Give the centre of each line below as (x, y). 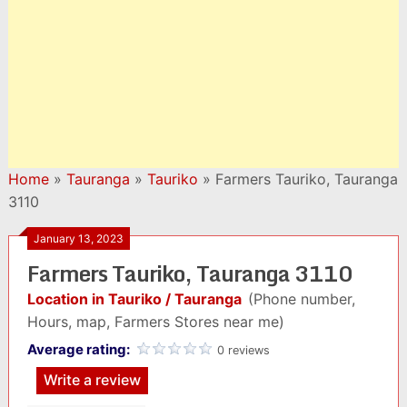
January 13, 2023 (78, 238)
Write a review (92, 380)
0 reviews (243, 350)
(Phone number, (301, 299)
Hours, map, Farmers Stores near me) (155, 322)
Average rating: (79, 349)
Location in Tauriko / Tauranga (134, 299)
